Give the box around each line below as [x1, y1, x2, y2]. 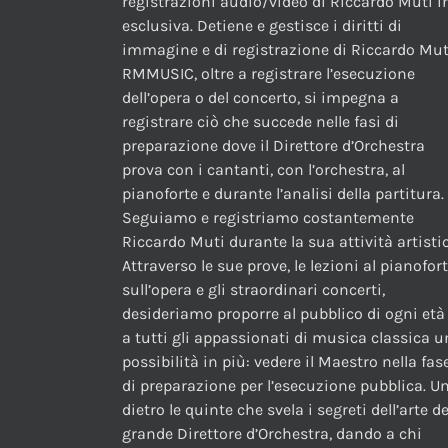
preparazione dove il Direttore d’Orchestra [122, 136, 425, 156]
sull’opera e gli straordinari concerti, [122, 280, 385, 300]
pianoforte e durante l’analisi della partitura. [122, 184, 444, 204]
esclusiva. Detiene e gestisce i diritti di [122, 16, 402, 36]
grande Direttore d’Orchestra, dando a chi [122, 424, 422, 444]
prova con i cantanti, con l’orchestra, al [122, 160, 405, 180]
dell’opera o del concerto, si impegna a [122, 88, 399, 108]
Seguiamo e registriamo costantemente [122, 208, 414, 228]
